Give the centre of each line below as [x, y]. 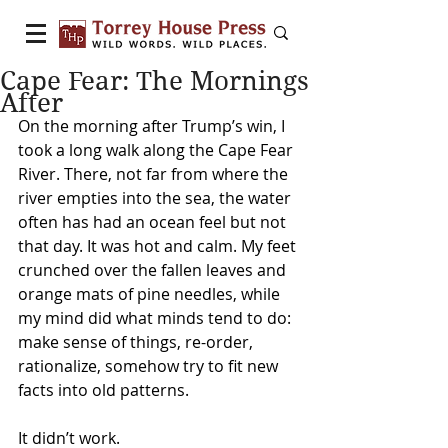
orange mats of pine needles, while [151, 294]
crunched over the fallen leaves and [154, 270]
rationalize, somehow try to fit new [150, 366]
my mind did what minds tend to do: [156, 318]
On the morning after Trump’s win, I [153, 126]
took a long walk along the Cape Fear [157, 150]
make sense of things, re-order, [137, 342]
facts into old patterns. [103, 390]
